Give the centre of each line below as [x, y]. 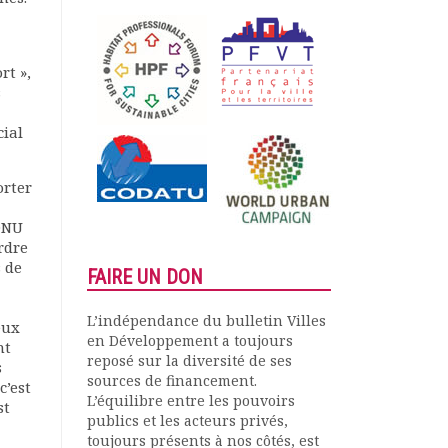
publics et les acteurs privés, [187, 420]
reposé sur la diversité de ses [189, 360]
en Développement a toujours [190, 340]
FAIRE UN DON [145, 277]
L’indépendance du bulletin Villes [206, 320]
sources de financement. [172, 380]
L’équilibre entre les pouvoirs [191, 400]
